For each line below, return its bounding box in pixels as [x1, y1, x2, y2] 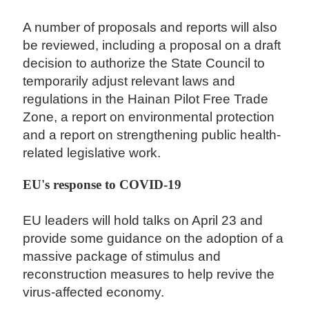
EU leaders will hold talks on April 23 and [23, 212, 263, 228]
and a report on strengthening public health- [23, 128, 281, 143]
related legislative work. [23, 146, 165, 161]
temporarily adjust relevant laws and [23, 74, 236, 89]
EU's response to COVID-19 [23, 177, 186, 192]
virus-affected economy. [23, 284, 168, 299]
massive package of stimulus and [23, 248, 221, 263]
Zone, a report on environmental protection [23, 110, 275, 125]
